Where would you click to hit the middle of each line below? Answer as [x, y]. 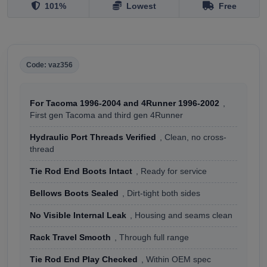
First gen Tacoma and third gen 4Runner [106, 115]
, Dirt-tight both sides [161, 193]
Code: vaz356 [49, 65]
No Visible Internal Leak [78, 215]
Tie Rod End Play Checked [84, 259]
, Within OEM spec [176, 259]
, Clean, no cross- [193, 137]
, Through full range [152, 237]
